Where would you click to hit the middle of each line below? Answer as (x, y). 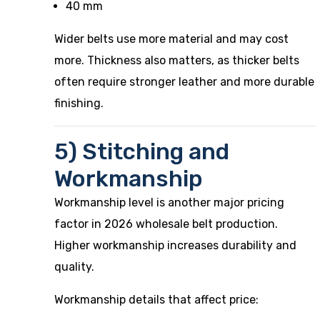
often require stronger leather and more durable (184, 82)
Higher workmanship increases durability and (175, 245)
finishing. (79, 103)
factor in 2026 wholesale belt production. (166, 224)
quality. (74, 267)
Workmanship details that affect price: (156, 300)
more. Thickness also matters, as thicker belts (177, 60)
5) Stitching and (142, 151)
